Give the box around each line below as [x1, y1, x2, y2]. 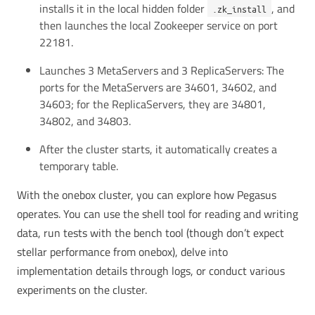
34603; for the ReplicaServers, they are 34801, [39, 95, 266, 112]
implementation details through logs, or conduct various [17, 262, 285, 279]
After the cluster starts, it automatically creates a [39, 140, 277, 157]
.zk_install [212, 2, 266, 15]
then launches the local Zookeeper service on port [39, 16, 278, 34]
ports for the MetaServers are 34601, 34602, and [39, 78, 276, 96]
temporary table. [39, 157, 118, 174]
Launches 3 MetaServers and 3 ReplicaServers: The [39, 61, 284, 79]
